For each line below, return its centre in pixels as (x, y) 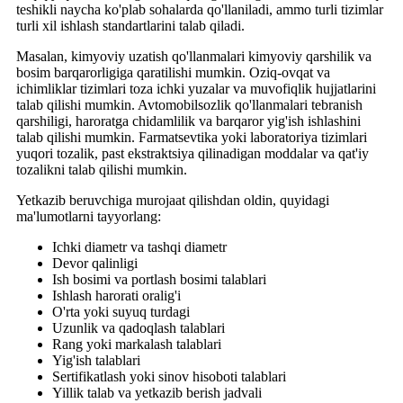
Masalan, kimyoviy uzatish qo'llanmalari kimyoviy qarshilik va (194, 56)
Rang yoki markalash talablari (137, 344)
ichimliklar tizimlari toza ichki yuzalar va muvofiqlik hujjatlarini (196, 88)
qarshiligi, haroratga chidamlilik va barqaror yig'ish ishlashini (188, 121)
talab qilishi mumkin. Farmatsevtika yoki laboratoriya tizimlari (192, 137)
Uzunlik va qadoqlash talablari (139, 327)
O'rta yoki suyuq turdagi (121, 311)
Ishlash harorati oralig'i (116, 295)
